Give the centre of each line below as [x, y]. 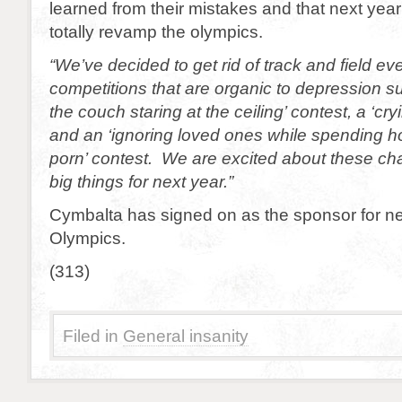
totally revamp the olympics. [156, 31]
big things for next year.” [141, 181]
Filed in [91, 336]
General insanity [186, 336]
